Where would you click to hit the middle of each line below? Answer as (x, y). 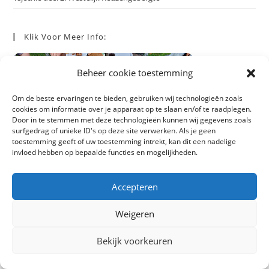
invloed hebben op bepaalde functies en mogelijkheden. (105, 152)
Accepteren (134, 186)
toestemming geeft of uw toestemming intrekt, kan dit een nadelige (124, 141)
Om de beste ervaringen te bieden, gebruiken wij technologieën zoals (127, 98)
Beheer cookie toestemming (134, 73)
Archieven (45, 215)
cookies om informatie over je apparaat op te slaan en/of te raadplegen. (132, 109)
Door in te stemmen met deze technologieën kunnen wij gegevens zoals (132, 120)
